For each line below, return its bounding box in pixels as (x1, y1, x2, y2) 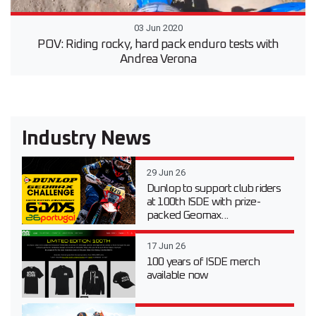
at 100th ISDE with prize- (146, 196, 260, 208)
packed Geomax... (146, 209, 229, 221)
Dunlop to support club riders (146, 183, 281, 195)
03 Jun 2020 (133, 23, 183, 34)
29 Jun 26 (146, 167, 186, 178)
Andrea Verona (120, 53, 196, 66)
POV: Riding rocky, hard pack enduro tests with (37, 38, 279, 51)
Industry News (22, 129, 151, 150)
